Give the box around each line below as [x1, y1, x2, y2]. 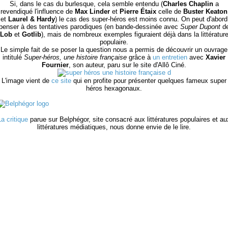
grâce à [127, 53, 153, 61]
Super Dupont [180, 23, 220, 31]
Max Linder [75, 8, 110, 15]
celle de [156, 8, 183, 15]
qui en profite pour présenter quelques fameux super [71, 77, 226, 84]
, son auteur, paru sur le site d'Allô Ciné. [69, 61, 186, 69]
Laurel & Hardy [8, 15, 55, 23]
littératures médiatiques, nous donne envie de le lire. [37, 123, 191, 131]
